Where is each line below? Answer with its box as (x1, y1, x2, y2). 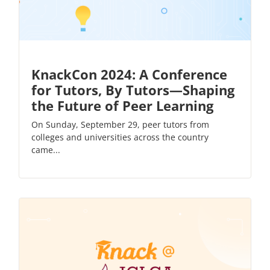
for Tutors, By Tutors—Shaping (31, 80, 234, 99)
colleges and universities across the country (31, 131, 209, 143)
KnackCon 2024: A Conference (31, 64, 227, 83)
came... (31, 143, 60, 155)
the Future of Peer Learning (31, 96, 213, 115)
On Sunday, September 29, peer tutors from (31, 118, 209, 130)
